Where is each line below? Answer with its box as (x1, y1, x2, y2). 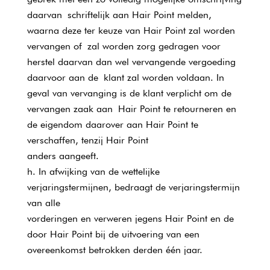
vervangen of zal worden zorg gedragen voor (27, 40, 221, 52)
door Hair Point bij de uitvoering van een (27, 228, 199, 240)
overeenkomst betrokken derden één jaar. (27, 244, 202, 256)
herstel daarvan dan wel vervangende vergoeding (27, 56, 236, 67)
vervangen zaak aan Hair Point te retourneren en (27, 103, 236, 115)
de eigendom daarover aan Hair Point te (27, 119, 198, 130)
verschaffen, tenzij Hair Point (27, 134, 148, 146)
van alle (27, 197, 60, 209)
